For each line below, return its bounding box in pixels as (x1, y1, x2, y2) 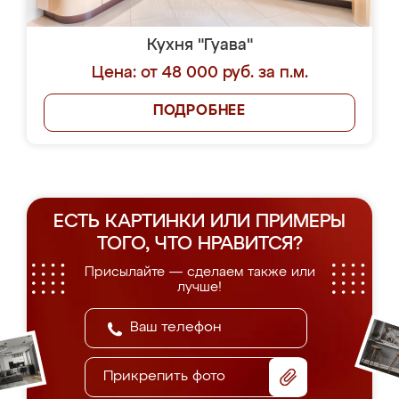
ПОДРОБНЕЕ (152, 104, 247, 118)
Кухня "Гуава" (146, 37, 253, 53)
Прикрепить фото (103, 370, 225, 384)
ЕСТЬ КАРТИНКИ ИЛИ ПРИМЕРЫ (53, 213, 346, 232)
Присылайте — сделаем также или (84, 265, 315, 279)
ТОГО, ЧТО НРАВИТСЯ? (96, 235, 303, 254)
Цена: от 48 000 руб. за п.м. (91, 65, 308, 81)
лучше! (177, 281, 222, 294)
